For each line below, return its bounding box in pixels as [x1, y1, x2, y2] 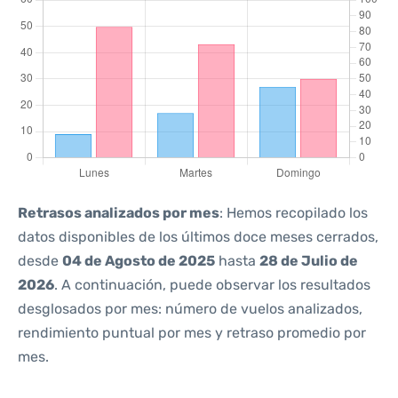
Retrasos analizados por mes [18, 204, 219, 221]
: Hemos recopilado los [219, 204, 368, 221]
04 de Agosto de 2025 [62, 252, 215, 269]
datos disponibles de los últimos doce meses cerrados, [18, 228, 378, 245]
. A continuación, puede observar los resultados [54, 276, 370, 293]
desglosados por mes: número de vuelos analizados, [18, 300, 362, 317]
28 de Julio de [259, 252, 358, 269]
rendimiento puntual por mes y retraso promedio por [18, 324, 366, 341]
